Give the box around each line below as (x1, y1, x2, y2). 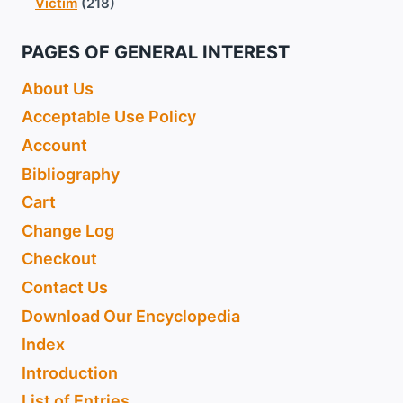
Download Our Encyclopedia (22, 306, 240, 326)
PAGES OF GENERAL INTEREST (22, 41, 290, 64)
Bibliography (22, 164, 120, 184)
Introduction (22, 363, 118, 382)
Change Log (22, 220, 114, 240)
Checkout (22, 249, 97, 269)
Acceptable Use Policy (22, 107, 196, 127)
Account (22, 136, 87, 156)
